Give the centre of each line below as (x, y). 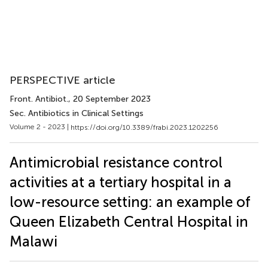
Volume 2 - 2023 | (40, 127)
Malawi (33, 241)
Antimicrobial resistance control (116, 162)
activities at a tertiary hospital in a (121, 182)
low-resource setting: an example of (130, 202)
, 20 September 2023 (109, 99)
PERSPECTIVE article (63, 80)
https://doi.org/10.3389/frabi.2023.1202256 (144, 127)
